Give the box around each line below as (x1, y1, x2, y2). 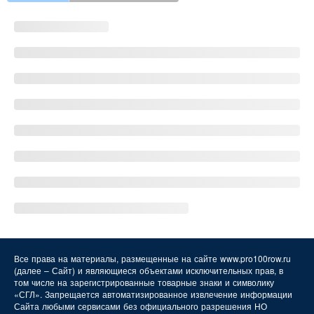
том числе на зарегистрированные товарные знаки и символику (14, 276, 274, 288)
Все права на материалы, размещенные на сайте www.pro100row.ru (14, 252, 291, 264)
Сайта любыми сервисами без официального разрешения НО (14, 300, 267, 312)
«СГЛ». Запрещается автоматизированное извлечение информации (14, 288, 292, 300)
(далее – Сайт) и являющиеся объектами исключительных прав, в (14, 264, 283, 276)
